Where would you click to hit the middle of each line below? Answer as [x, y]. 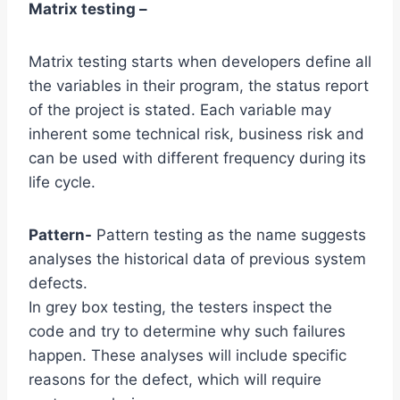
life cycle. [62, 183]
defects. [58, 283]
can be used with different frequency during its [197, 158]
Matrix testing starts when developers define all [200, 62]
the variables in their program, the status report [199, 86]
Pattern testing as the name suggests [229, 235]
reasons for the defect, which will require [175, 380]
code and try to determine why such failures [187, 332]
